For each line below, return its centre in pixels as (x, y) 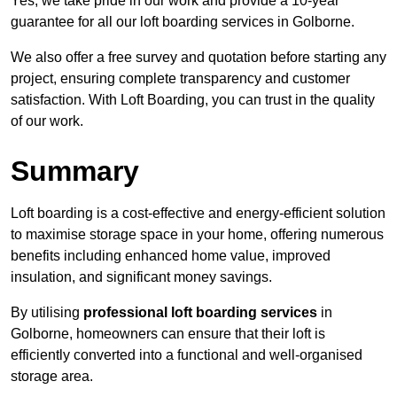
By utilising (47, 313)
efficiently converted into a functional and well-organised (187, 355)
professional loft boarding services (200, 313)
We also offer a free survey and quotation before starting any (198, 58)
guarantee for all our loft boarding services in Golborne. (183, 22)
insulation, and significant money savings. (141, 277)
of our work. (47, 121)
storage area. (52, 377)
